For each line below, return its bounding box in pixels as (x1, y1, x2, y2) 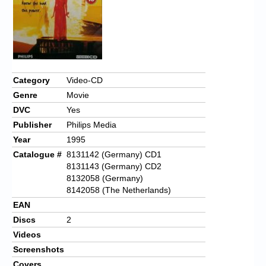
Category (13, 75, 50, 85)
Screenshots (13, 244, 64, 254)
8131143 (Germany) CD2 (66, 161, 161, 171)
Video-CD (66, 75, 103, 85)
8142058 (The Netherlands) (66, 185, 171, 195)
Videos (13, 229, 41, 239)
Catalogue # (13, 149, 62, 159)
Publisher (13, 119, 52, 129)
